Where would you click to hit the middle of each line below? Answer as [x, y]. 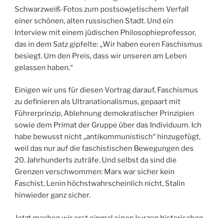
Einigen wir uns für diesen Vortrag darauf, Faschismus [106, 90]
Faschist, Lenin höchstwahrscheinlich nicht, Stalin [100, 184]
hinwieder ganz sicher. [53, 195]
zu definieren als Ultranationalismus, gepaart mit [98, 102]
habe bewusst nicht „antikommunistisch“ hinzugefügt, [108, 137]
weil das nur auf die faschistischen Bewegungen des [104, 149]
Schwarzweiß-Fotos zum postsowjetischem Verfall [102, 9]
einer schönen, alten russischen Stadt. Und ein [94, 21]
